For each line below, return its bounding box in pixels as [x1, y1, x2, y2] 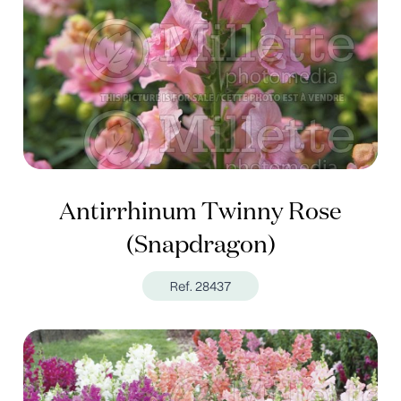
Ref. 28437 [169, 277, 231, 296]
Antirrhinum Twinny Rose [59, 200, 342, 226]
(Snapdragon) [125, 234, 276, 259]
